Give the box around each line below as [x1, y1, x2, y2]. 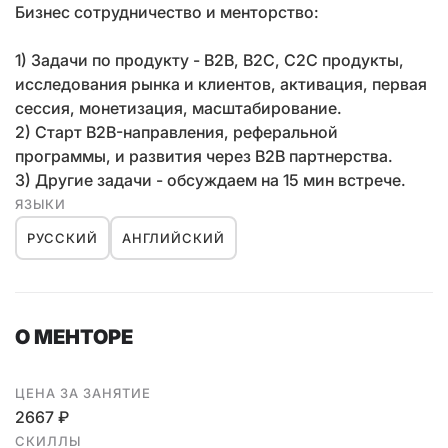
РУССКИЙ [27, 230, 98, 246]
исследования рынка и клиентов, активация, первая [15, 74, 427, 94]
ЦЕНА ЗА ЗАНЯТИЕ [15, 385, 151, 401]
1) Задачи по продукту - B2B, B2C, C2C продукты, [15, 50, 404, 70]
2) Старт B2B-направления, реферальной [15, 122, 338, 142]
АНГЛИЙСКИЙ [122, 230, 225, 246]
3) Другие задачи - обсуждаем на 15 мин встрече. [15, 170, 406, 190]
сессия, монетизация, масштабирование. [15, 98, 342, 118]
